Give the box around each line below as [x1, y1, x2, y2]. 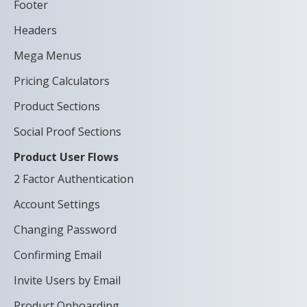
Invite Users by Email [14, 272, 121, 288]
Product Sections [14, 98, 100, 114]
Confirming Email [14, 247, 101, 262]
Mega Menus [14, 47, 82, 63]
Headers [14, 22, 57, 38]
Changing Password [14, 221, 116, 237]
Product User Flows [14, 149, 119, 164]
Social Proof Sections [14, 123, 121, 139]
